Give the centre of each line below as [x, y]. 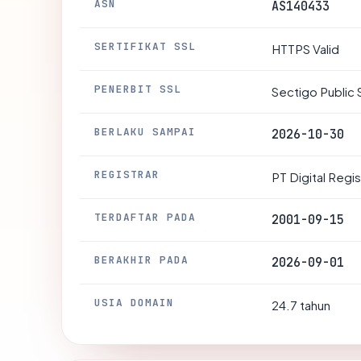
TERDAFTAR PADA [145, 217]
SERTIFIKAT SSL [145, 46]
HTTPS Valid [305, 49]
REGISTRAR [127, 174]
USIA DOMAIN [135, 303]
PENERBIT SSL [138, 89]
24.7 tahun [301, 305]
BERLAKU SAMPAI [145, 132]
